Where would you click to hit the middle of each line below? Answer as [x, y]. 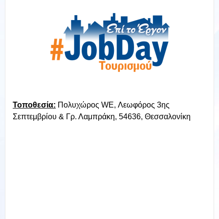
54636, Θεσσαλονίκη [155, 117]
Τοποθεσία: [34, 105]
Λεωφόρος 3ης [144, 105]
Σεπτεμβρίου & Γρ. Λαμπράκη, [66, 117]
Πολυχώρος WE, [87, 105]
